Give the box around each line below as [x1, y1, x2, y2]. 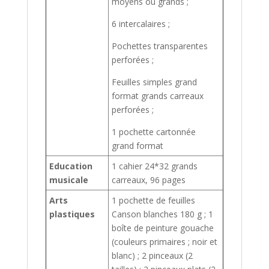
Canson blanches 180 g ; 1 [111, 208, 213, 220]
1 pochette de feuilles [111, 195, 195, 207]
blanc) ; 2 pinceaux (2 [111, 250, 193, 262]
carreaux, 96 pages [111, 174, 186, 186]
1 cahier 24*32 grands [111, 160, 198, 172]
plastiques [49, 208, 95, 220]
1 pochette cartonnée [111, 126, 196, 138]
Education [49, 160, 92, 172]
